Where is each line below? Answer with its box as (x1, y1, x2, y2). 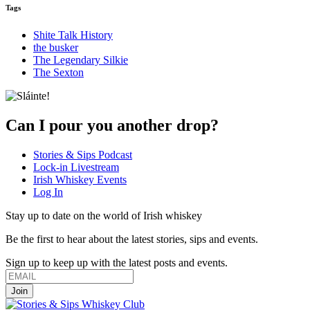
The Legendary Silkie (33, 53, 128, 66)
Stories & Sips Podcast (33, 148, 132, 161)
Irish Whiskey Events (33, 173, 127, 185)
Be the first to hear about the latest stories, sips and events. (6, 232, 258, 245)
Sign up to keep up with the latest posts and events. (6, 256, 228, 268)
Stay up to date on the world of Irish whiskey (6, 209, 202, 221)
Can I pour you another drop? (6, 116, 219, 134)
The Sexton (33, 66, 84, 78)
